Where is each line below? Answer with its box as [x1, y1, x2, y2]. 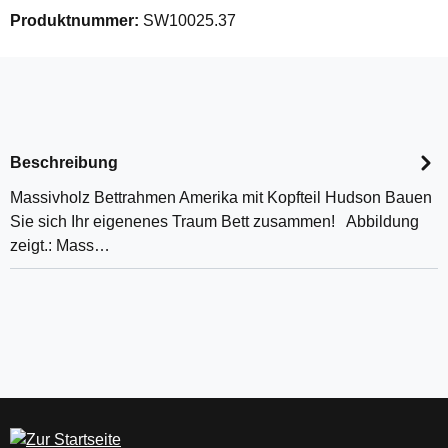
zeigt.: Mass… [10, 237, 110, 254]
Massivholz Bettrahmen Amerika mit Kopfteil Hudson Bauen [10, 189, 432, 206]
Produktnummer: [10, 12, 143, 29]
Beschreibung [10, 153, 118, 171]
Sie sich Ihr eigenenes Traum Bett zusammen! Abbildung [10, 213, 419, 230]
